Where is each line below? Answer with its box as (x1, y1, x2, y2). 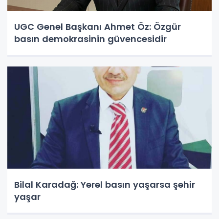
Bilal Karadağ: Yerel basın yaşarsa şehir (14, 178, 195, 191)
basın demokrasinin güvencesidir (14, 32, 167, 45)
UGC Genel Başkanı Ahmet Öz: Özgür (14, 20, 181, 33)
